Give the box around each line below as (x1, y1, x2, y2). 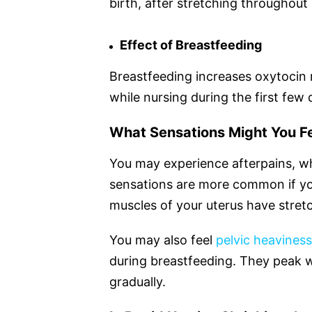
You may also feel (109, 232, 216, 247)
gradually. (109, 274, 166, 289)
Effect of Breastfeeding (120, 37, 262, 52)
